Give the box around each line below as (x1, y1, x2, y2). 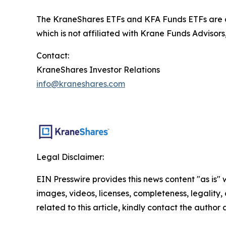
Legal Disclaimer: (36, 151, 104, 162)
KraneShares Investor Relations (36, 64, 160, 75)
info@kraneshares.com (36, 78, 125, 89)
